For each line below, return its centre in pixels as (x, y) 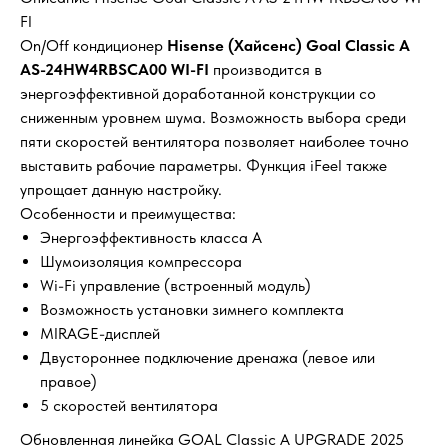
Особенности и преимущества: (128, 214)
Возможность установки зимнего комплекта (192, 310)
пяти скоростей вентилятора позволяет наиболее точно (214, 142)
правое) (68, 382)
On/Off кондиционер (93, 46)
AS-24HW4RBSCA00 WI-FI (116, 70)
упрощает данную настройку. (121, 190)
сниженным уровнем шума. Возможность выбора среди (213, 118)
